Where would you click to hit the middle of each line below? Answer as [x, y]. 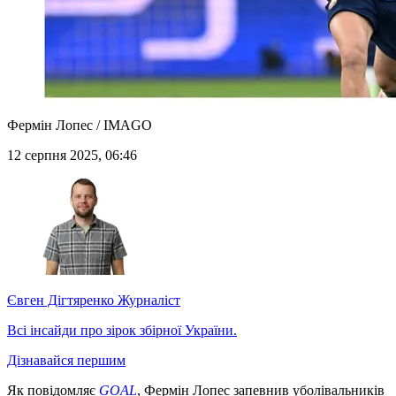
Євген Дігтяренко [61, 301]
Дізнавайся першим [66, 361]
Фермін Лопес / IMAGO [80, 126]
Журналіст [147, 301]
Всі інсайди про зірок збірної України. [122, 331]
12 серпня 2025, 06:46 [72, 156]
